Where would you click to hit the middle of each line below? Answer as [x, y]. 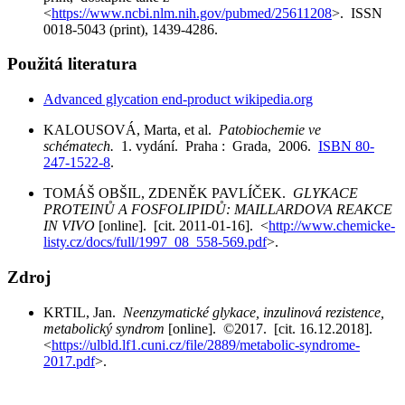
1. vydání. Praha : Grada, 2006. [220, 146]
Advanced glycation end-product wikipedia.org [178, 99]
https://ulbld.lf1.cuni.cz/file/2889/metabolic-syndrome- [206, 344]
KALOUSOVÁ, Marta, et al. [131, 130]
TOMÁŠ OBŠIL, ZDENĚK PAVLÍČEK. [168, 193]
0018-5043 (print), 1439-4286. [134, 29]
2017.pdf [69, 361]
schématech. [82, 146]
